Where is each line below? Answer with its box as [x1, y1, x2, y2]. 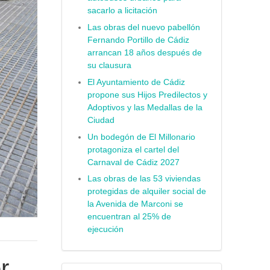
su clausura [87, 61, 131, 71]
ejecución [87, 225, 124, 234]
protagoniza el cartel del [87, 145, 179, 154]
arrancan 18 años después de [87, 48, 202, 58]
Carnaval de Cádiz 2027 [87, 157, 180, 167]
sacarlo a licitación [87, 6, 157, 16]
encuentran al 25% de [87, 212, 171, 222]
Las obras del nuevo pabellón [87, 23, 200, 33]
